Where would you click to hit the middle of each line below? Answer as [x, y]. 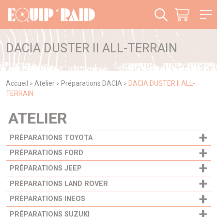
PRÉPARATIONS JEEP [46, 168]
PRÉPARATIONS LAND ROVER [59, 184]
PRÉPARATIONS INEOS [47, 199]
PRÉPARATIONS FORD [46, 153]
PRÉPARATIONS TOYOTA [51, 138]
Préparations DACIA [92, 83]
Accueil [17, 83]
